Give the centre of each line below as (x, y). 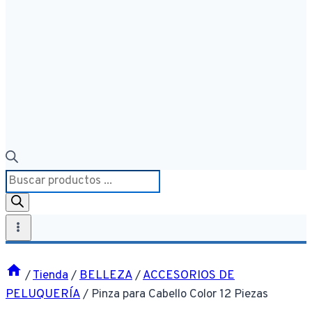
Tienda (50, 275)
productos (31, 216)
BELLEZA (106, 275)
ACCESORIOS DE (189, 275)
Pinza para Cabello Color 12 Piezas (180, 294)
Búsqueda (31, 178)
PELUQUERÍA (43, 294)
